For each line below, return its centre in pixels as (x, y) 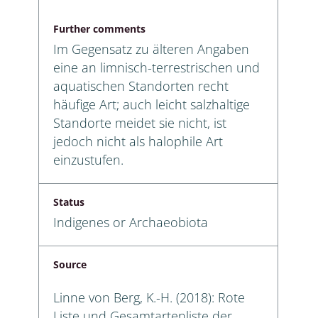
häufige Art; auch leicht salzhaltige (152, 104)
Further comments (99, 28)
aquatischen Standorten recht (141, 86)
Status (69, 202)
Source (70, 264)
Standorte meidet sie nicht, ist (140, 122)
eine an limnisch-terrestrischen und (157, 67)
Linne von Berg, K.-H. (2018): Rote (149, 297)
